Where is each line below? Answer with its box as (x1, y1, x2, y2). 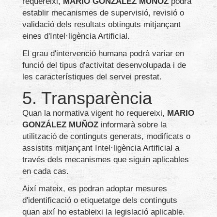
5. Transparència (22, 88, 152, 108)
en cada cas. (22, 167, 69, 176)
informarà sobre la (98, 120, 167, 130)
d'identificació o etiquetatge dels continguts (22, 196, 177, 205)
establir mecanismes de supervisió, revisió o (22, 8, 184, 18)
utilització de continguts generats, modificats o (22, 132, 190, 141)
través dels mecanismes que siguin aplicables (22, 155, 189, 165)
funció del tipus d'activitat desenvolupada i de (22, 61, 186, 70)
